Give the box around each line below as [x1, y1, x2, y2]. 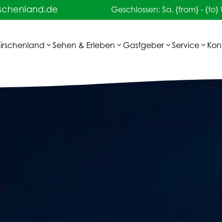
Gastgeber [123, 42, 165, 51]
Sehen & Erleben [53, 42, 115, 51]
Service [172, 42, 200, 51]
